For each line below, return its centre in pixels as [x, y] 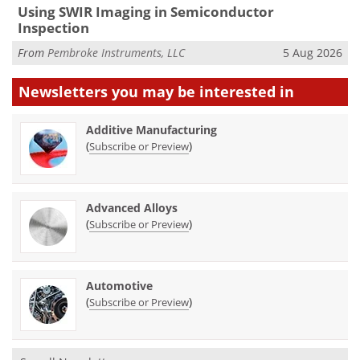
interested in [247, 91]
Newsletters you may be [109, 91]
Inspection [53, 27]
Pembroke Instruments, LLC [116, 53]
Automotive [119, 285]
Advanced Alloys [132, 207]
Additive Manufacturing [151, 129]
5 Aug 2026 [313, 53]
